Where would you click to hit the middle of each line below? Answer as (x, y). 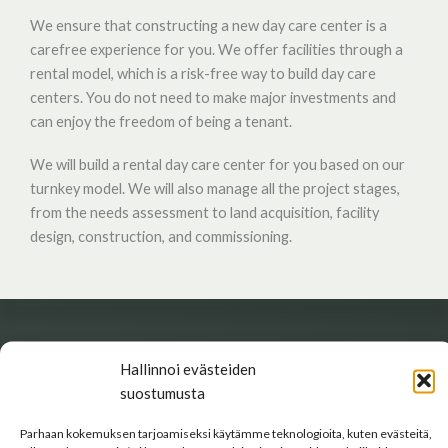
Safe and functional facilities (121, 406)
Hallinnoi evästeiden (188, 368)
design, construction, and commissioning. (161, 236)
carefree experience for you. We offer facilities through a (216, 49)
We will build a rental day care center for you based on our (217, 164)
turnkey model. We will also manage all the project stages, (215, 188)
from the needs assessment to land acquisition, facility (204, 212)
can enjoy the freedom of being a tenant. (161, 121)
